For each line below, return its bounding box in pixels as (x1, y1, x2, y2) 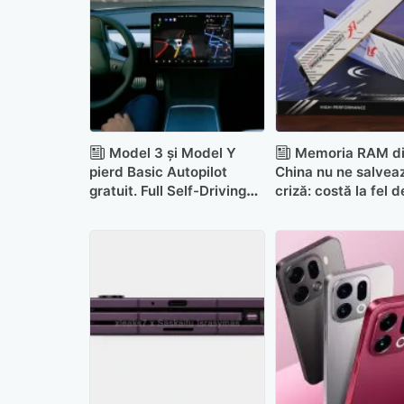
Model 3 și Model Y (108, 143, 236, 161)
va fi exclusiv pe (88, 200, 197, 218)
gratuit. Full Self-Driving (88, 181, 246, 199)
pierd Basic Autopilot (88, 162, 227, 180)
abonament (88, 219, 165, 237)
